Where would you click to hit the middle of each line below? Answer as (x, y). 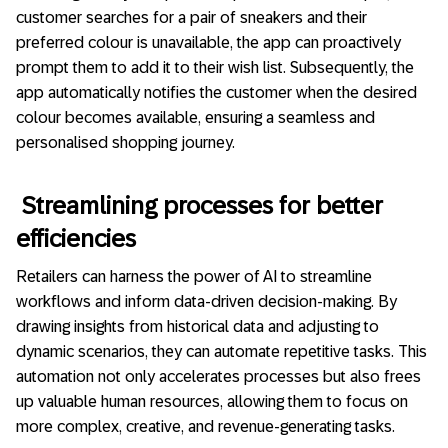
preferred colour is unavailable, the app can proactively (208, 43)
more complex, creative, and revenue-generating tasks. (205, 427)
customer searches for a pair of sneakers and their (191, 18)
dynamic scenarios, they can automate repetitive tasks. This (221, 352)
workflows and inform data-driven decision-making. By (206, 302)
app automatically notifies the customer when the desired (216, 93)
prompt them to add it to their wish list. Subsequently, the (215, 68)
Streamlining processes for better (202, 205)
